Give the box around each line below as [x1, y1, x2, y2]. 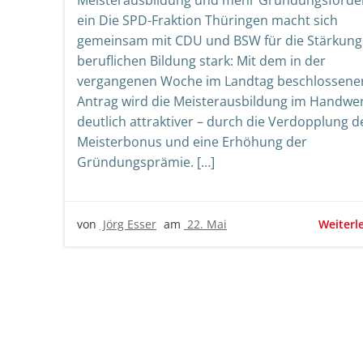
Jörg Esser [100, 216, 156, 232]
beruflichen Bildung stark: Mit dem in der [77, 52, 326, 70]
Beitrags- [63, 293, 199, 340]
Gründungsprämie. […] [77, 153, 215, 171]
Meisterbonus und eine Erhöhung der [77, 133, 307, 151]
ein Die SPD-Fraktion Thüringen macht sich [77, 11, 338, 29]
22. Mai [184, 216, 227, 232]
